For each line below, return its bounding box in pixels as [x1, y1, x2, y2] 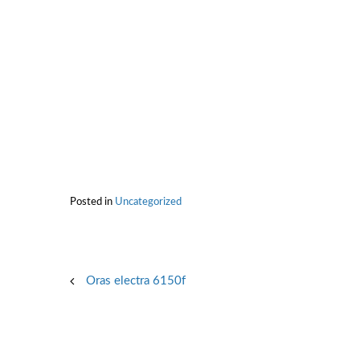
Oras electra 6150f [86, 275, 186, 288]
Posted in [70, 197, 115, 207]
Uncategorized [115, 197, 182, 207]
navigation [69, 296, 160, 317]
